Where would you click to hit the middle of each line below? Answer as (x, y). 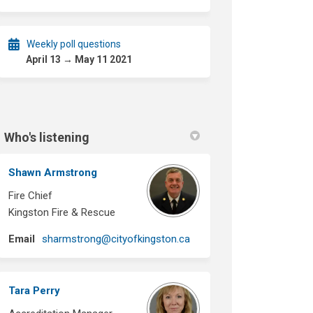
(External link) (220, 238)
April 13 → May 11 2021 (79, 59)
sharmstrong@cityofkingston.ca (116, 239)
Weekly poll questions (74, 44)
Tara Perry (35, 290)
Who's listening (47, 137)
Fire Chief (31, 195)
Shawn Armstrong (53, 172)
